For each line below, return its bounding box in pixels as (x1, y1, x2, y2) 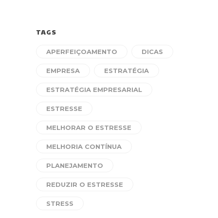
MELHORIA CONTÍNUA (46, 143, 122, 150)
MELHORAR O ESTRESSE (46, 124, 131, 131)
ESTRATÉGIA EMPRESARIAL (46, 86, 142, 93)
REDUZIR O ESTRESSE (46, 181, 123, 188)
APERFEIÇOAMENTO (46, 48, 117, 55)
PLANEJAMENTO (46, 162, 103, 169)
